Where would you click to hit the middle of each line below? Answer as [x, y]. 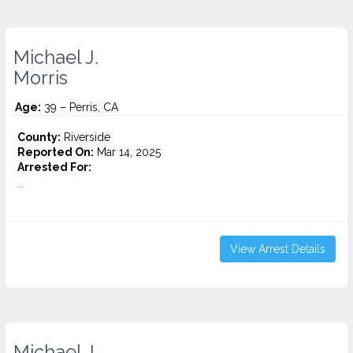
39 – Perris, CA [80, 107]
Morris [41, 78]
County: [39, 137]
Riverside [85, 137]
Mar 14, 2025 [127, 152]
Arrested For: [54, 167]
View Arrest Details [278, 249]
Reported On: [56, 152]
